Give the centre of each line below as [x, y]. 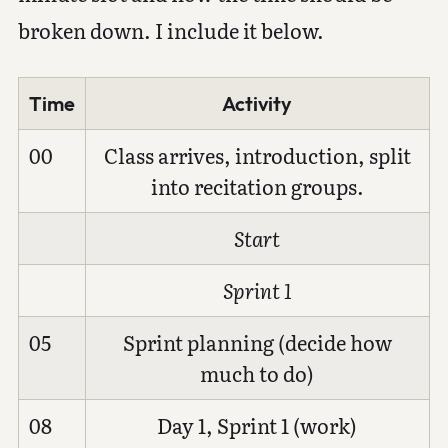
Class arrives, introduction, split [257, 154]
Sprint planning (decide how [257, 341]
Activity [257, 103]
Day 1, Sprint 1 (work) [257, 424]
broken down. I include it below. [170, 29]
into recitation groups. [257, 185]
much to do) [257, 372]
